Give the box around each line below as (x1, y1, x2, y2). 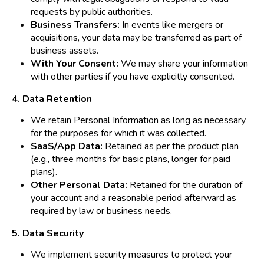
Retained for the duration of (127, 179, 242, 192)
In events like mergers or (120, 18, 223, 32)
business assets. (31, 44, 98, 58)
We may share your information (118, 57, 248, 71)
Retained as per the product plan (103, 140, 239, 153)
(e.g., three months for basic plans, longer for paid (31, 153, 230, 166)
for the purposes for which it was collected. (31, 127, 206, 140)
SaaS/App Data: (31, 140, 103, 153)
